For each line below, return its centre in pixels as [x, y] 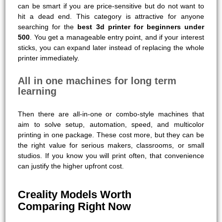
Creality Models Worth [75, 194]
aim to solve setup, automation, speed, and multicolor [111, 124]
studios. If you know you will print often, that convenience [111, 155]
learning [37, 91]
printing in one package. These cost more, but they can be [111, 135]
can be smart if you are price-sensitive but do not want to [111, 6]
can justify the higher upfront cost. [71, 166]
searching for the [48, 27]
